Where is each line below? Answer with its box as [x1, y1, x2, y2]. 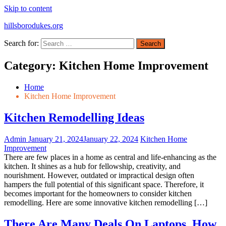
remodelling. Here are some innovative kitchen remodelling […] [4, 198, 207, 207]
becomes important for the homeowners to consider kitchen [4, 189, 192, 198]
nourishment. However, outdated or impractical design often [4, 171, 194, 180]
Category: [4, 59, 59, 72]
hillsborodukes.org [4, 21, 63, 30]
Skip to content [4, 4, 52, 13]
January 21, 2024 [28, 134, 83, 143]
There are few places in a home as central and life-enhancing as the [4, 152, 216, 161]
